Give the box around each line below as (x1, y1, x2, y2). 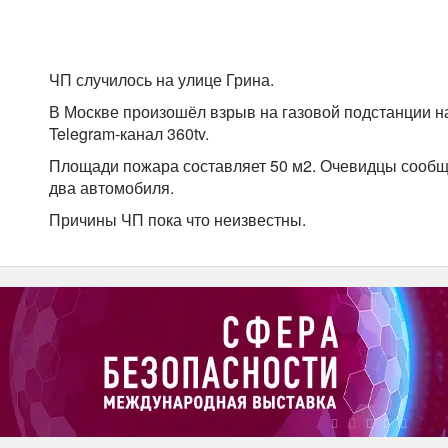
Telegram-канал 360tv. (49, 122, 209, 146)
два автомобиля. (49, 176, 174, 200)
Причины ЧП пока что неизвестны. (49, 208, 306, 232)
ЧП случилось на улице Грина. (49, 68, 274, 92)
